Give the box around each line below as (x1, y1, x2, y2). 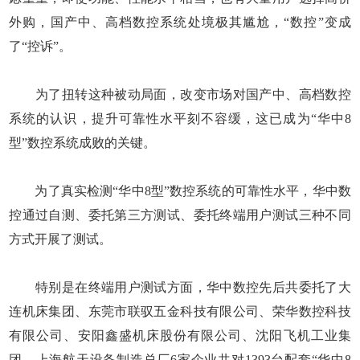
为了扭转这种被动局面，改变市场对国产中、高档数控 (9, 87, 351, 101)
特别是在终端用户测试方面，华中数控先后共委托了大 (9, 280, 351, 294)
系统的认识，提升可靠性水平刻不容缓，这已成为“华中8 (9, 111, 351, 125)
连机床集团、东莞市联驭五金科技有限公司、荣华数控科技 (9, 304, 351, 318)
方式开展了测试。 (9, 231, 112, 246)
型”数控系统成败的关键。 (9, 135, 157, 149)
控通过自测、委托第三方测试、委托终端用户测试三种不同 (9, 207, 351, 222)
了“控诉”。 (9, 39, 72, 53)
